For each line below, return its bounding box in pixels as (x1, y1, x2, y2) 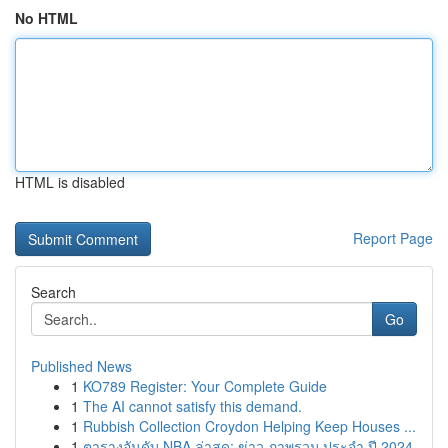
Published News (31, 356, 132, 376)
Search (31, 282, 76, 302)
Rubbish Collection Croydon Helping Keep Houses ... (83, 416, 416, 436)
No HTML (15, 8, 78, 28)
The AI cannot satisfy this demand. (83, 396, 302, 416)
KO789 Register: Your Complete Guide (83, 376, 327, 396)
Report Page (353, 228, 433, 248)
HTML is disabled (15, 172, 125, 192)
